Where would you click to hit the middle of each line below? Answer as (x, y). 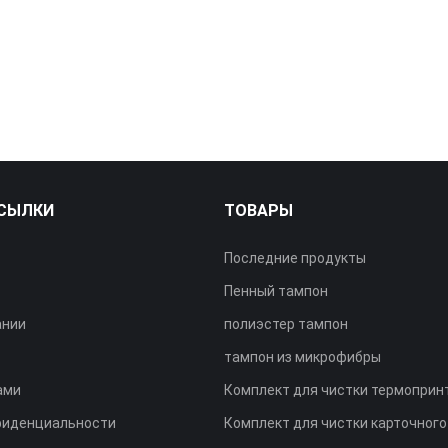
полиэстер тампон (285, 324)
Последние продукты (294, 258)
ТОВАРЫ (258, 210)
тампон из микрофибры (302, 357)
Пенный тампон (275, 291)
